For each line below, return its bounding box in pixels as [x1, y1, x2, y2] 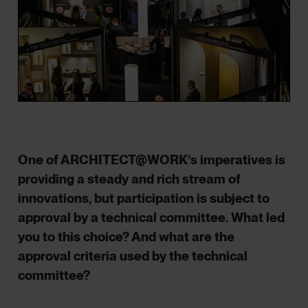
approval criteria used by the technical [18, 247, 248, 264]
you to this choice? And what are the [18, 228, 235, 245]
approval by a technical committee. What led [18, 209, 285, 225]
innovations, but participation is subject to [18, 190, 270, 206]
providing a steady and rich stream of [18, 170, 241, 187]
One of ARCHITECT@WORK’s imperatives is [18, 151, 286, 168]
